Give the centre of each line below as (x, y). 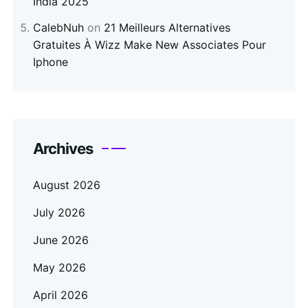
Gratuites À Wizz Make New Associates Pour (150, 45)
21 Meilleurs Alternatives (167, 28)
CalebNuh (58, 28)
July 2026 (59, 213)
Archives (63, 149)
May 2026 (59, 268)
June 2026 (61, 240)
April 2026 (60, 295)
